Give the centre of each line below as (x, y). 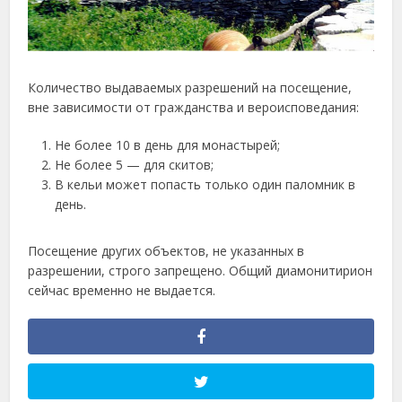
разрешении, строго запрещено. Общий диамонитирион (201, 270)
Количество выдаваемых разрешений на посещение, (190, 87)
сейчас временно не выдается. (122, 290)
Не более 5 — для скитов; (135, 164)
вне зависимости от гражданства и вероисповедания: (194, 107)
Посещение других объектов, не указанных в (166, 250)
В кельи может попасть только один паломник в (205, 184)
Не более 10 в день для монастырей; (168, 144)
